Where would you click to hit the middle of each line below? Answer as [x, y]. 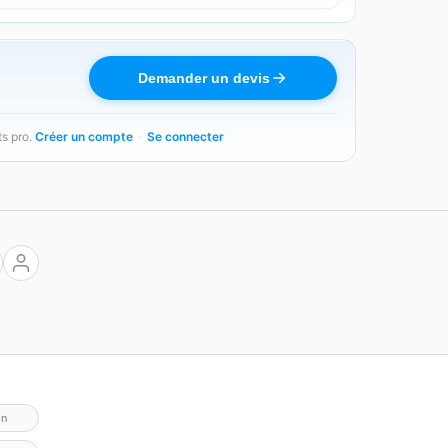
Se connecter [185, 136]
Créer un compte [83, 136]
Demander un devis [204, 78]
